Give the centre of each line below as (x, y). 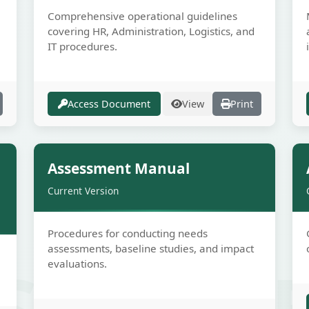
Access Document (109, 104)
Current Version (83, 191)
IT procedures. (82, 46)
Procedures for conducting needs (128, 233)
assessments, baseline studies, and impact (151, 248)
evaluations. (77, 263)
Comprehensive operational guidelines (142, 16)
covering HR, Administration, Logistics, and (151, 31)
